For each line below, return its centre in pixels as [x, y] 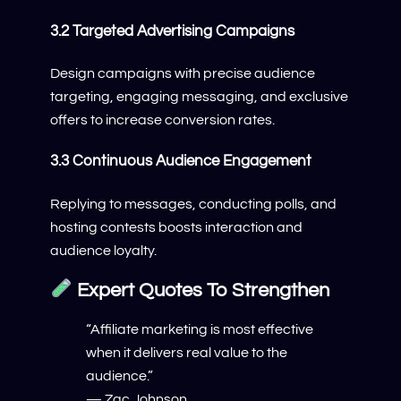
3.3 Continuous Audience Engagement [181, 162]
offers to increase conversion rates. [162, 119]
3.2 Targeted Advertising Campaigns [172, 31]
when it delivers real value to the [187, 353]
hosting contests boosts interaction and [176, 227]
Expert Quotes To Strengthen [200, 290]
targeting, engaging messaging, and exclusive [199, 96]
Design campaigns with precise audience [183, 73]
